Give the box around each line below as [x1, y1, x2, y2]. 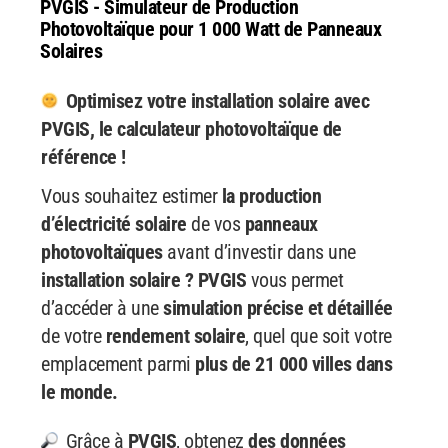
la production [221, 184, 321, 208]
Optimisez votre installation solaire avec [61, 89, 369, 113]
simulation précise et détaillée [163, 296, 393, 320]
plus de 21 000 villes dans [195, 352, 392, 376]
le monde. [41, 380, 118, 404]
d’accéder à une [41, 296, 163, 320]
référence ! [41, 145, 126, 169]
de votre [41, 324, 106, 348]
